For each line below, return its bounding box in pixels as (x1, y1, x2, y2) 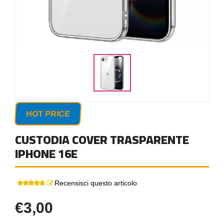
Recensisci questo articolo (54, 179, 137, 187)
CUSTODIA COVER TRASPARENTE (15, 128, 189, 151)
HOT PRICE (25, 109, 70, 118)
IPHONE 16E (15, 142, 77, 165)
